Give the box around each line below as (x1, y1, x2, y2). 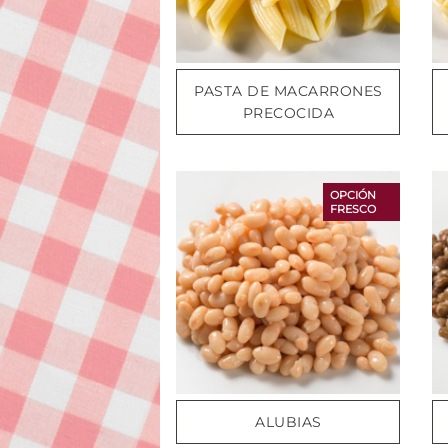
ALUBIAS (255, 412, 322, 431)
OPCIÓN (329, 187, 376, 202)
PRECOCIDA (242, 103, 335, 122)
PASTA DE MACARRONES (194, 81, 383, 100)
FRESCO (329, 201, 376, 216)
